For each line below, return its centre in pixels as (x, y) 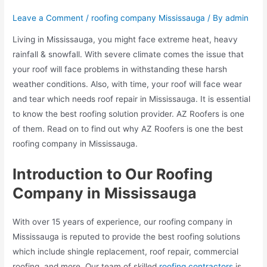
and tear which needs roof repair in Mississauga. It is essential (132, 99)
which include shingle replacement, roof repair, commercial (126, 251)
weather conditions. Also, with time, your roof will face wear (128, 84)
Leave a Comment (48, 18)
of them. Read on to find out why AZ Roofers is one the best (128, 128)
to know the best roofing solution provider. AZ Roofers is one (129, 114)
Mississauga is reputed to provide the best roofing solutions (127, 236)
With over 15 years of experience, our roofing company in (123, 221)
